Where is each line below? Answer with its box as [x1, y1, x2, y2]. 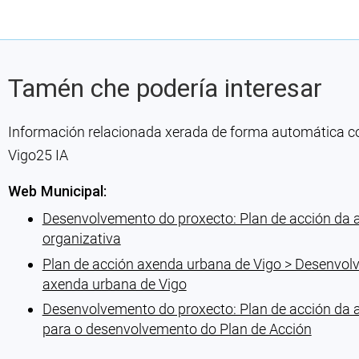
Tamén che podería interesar [7, 72, 322, 103]
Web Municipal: [7, 182, 107, 200]
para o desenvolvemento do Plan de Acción [42, 321, 312, 338]
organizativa [42, 230, 121, 248]
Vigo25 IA [7, 146, 68, 163]
